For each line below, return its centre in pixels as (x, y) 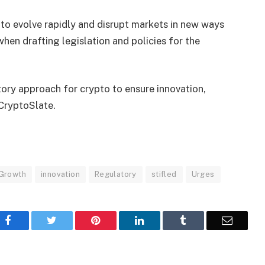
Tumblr (202, 220)
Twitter (72, 220)
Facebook (32, 220)
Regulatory (115, 174)
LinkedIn (163, 220)
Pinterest (118, 220)
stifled (164, 174)
